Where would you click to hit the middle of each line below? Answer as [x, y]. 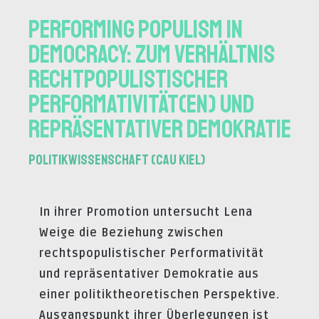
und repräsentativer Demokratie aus [149, 274]
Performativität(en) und [141, 104]
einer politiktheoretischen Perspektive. [159, 294]
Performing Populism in [136, 30]
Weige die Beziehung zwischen [131, 232]
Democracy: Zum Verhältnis [152, 54]
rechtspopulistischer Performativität [152, 253]
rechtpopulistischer [128, 79]
